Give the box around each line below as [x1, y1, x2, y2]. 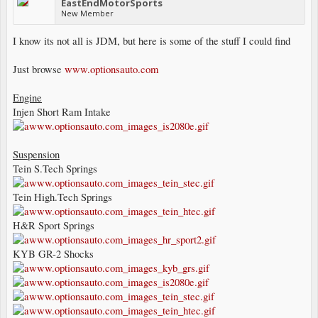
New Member [61, 7, 114, 18]
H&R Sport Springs [13, 218, 94, 232]
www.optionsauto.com [65, 62, 158, 76]
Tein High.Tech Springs [13, 190, 112, 204]
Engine [13, 90, 42, 104]
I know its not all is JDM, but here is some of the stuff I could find [13, 33, 290, 48]
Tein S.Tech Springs [13, 161, 97, 175]
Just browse [13, 62, 65, 76]
